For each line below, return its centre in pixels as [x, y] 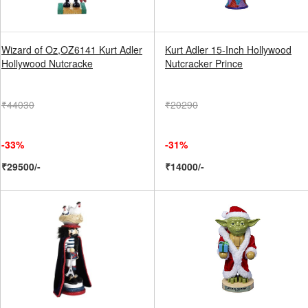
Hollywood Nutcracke [47, 63]
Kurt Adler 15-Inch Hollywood [228, 49]
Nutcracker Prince [204, 63]
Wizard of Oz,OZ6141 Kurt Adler [72, 49]
